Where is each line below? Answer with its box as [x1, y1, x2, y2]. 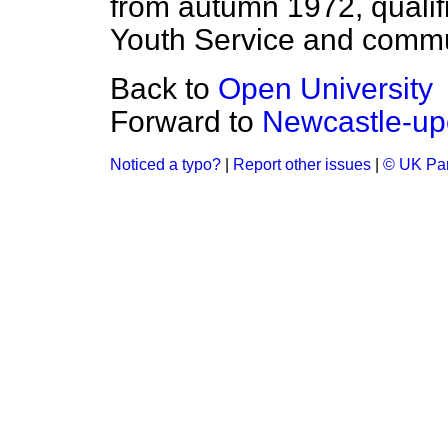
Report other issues [233, 156, 371, 173]
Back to [110, 72, 218, 105]
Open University [218, 72, 433, 105]
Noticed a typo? [110, 156, 221, 173]
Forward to [110, 105, 262, 138]
